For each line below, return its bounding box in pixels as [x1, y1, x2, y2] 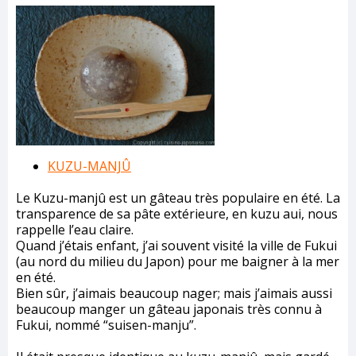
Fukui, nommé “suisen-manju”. [16, 316, 196, 335]
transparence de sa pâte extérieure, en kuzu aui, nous [16, 205, 338, 223]
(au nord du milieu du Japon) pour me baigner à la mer [16, 253, 339, 271]
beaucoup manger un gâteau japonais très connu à [16, 300, 322, 319]
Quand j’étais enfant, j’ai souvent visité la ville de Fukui [16, 237, 337, 255]
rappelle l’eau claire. [16, 221, 133, 239]
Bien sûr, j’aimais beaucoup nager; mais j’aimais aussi [16, 284, 332, 303]
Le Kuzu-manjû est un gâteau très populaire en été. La [16, 189, 340, 207]
